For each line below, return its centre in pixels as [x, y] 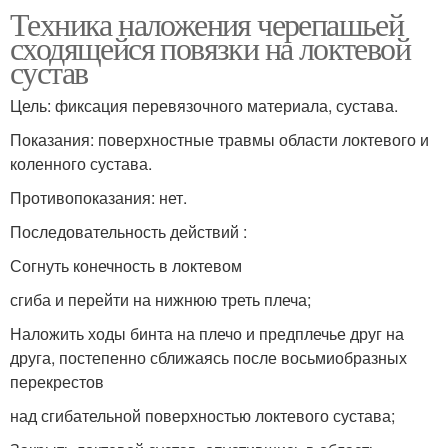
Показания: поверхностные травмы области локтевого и [219, 139]
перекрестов [57, 381]
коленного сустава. [81, 163]
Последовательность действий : [128, 231]
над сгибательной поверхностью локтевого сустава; [202, 415]
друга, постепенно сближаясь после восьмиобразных [208, 357]
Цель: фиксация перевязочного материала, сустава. [204, 105]
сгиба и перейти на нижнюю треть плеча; [160, 299]
